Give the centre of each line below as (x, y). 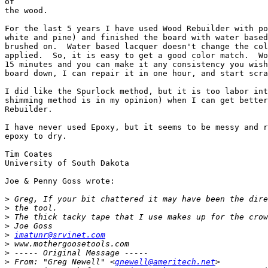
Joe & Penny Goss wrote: (60, 181)
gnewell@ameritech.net (165, 262)
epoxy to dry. (36, 136)
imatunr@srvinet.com (60, 235)
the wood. (26, 11)
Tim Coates (29, 154)
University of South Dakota (67, 163)
